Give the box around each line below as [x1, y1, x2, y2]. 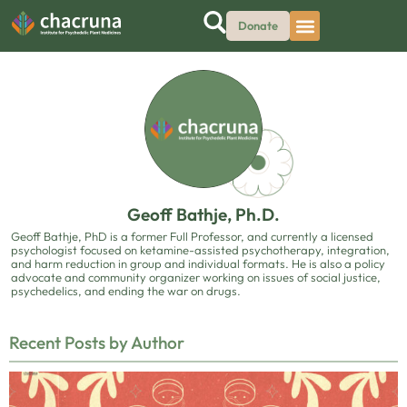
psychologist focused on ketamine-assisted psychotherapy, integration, [11, 243, 390, 257]
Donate [238, 18, 278, 33]
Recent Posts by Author [9, 332, 184, 353]
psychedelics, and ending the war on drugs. [11, 283, 241, 298]
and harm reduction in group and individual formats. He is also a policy [11, 256, 385, 271]
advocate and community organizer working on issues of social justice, [11, 270, 381, 284]
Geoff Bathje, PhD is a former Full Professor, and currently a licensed [11, 229, 373, 243]
